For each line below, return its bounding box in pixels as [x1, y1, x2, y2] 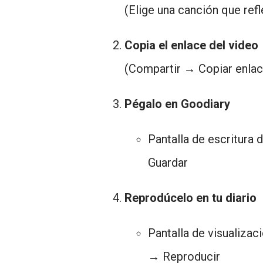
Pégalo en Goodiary [124, 97, 230, 111]
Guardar [148, 156, 188, 170]
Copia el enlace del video [124, 38, 258, 52]
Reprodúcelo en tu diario [124, 191, 257, 205]
